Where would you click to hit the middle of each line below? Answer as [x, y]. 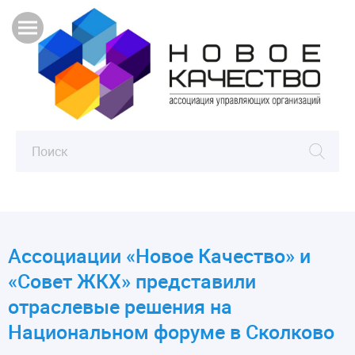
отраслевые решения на [120, 307]
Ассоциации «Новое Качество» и [159, 256]
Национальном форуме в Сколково [171, 332]
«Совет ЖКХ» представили [132, 281]
